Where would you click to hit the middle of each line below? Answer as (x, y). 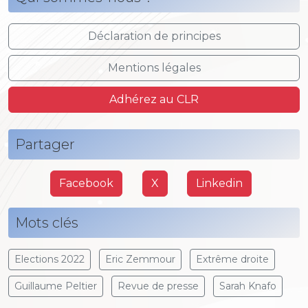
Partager (45, 144)
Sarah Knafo (248, 286)
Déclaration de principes (154, 36)
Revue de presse (158, 286)
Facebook (86, 183)
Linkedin (220, 183)
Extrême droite (232, 259)
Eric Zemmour (140, 259)
